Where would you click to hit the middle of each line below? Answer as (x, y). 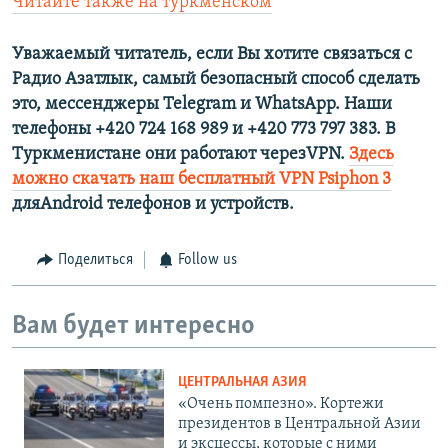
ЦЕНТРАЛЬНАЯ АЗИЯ (242, 383)
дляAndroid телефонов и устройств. (153, 205)
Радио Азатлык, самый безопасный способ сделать (216, 80)
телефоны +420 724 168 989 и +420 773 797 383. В (203, 130)
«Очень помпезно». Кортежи (281, 404)
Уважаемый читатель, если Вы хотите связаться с (212, 55)
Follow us (207, 260)
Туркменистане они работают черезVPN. (180, 155)
